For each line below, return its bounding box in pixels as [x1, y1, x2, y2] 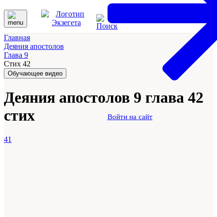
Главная [4, 33, 30, 42]
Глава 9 [4, 51, 28, 59]
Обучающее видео [8, 70, 62, 77]
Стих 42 [4, 60, 31, 68]
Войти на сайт [107, 113, 153, 121]
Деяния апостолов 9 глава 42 [4, 89, 203, 107]
